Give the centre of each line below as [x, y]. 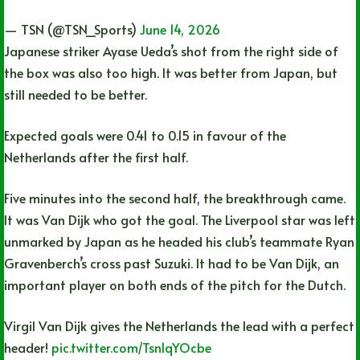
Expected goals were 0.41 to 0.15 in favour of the [145, 135]
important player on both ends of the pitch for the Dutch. [175, 284]
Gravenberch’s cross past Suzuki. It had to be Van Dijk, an [172, 262]
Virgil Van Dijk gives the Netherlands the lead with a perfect [179, 325]
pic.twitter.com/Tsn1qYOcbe [131, 347]
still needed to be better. [76, 94]
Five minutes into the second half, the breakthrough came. [175, 197]
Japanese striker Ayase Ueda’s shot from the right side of [171, 50]
